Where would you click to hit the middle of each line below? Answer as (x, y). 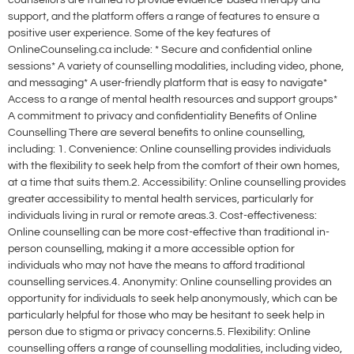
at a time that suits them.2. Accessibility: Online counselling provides (177, 183)
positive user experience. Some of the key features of (139, 34)
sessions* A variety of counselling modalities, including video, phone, (176, 67)
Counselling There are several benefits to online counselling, (156, 133)
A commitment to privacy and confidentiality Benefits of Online (162, 117)
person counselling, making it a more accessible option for (151, 249)
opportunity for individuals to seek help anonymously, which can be (173, 299)
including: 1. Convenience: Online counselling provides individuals (169, 150)
